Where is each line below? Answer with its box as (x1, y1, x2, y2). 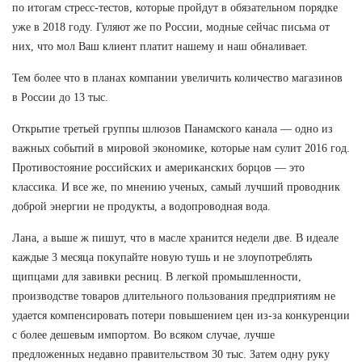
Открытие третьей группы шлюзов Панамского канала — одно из (12, 122, 333, 135)
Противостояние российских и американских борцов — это (12, 161, 305, 174)
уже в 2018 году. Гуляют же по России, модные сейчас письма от (12, 20, 330, 33)
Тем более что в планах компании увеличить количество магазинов (12, 71, 343, 84)
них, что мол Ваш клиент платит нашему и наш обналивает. (12, 40, 308, 53)
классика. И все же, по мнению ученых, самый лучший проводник (12, 180, 340, 193)
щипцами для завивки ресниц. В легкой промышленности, (12, 270, 301, 283)
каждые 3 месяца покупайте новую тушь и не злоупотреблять (12, 250, 312, 263)
